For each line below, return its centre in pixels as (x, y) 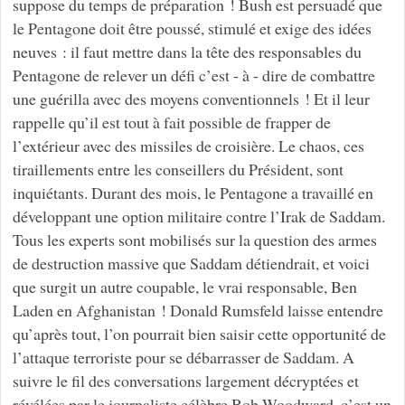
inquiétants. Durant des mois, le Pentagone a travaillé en (193, 193)
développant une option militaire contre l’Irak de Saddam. (198, 217)
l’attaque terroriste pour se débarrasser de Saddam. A (183, 358)
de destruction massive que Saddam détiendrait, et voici (191, 264)
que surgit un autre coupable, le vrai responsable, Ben (184, 287)
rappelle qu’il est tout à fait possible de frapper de (171, 122)
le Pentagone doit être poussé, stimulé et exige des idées (192, 28)
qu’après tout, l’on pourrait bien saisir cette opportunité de (199, 334)
